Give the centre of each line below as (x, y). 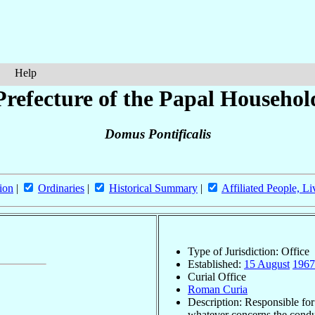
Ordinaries (61, 188)
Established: (216, 264)
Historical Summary (153, 188)
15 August (267, 264)
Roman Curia (218, 289)
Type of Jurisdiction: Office (249, 251)
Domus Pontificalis (157, 134)
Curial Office (217, 276)
